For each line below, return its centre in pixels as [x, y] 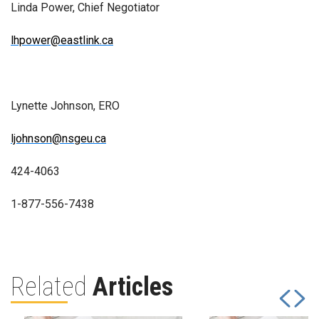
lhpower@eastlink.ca [62, 40]
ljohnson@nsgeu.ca [58, 138]
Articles [133, 287]
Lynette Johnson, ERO [65, 106]
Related [52, 287]
